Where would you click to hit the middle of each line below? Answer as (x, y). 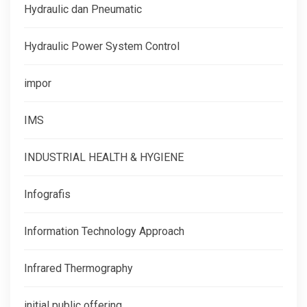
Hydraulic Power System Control (102, 46)
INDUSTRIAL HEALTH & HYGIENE (104, 157)
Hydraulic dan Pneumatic (83, 9)
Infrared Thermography (78, 268)
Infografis (47, 194)
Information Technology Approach (104, 231)
